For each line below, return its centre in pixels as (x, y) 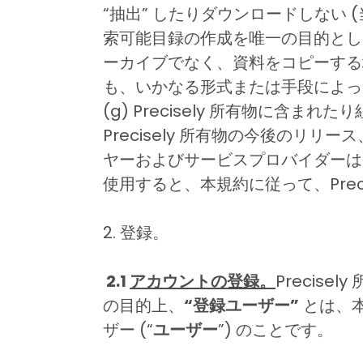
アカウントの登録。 (202, 281)
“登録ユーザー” (241, 305)
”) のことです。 (275, 330)
